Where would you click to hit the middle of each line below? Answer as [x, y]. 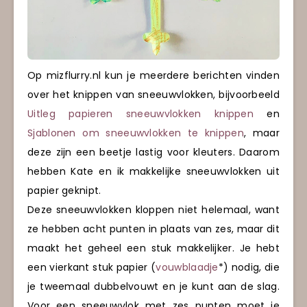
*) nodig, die [249, 268]
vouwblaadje [187, 268]
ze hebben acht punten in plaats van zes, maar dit [153, 229]
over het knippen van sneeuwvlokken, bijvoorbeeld [153, 95]
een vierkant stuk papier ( [92, 268]
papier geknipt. [64, 191]
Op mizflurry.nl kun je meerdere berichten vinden [153, 76]
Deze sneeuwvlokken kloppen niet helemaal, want [153, 210]
